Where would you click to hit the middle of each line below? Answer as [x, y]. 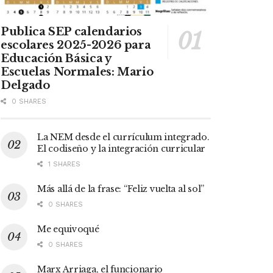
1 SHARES [63, 165]
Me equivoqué [68, 229]
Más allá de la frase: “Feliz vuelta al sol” [121, 189]
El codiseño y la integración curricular [122, 149]
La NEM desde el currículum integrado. [123, 137]
